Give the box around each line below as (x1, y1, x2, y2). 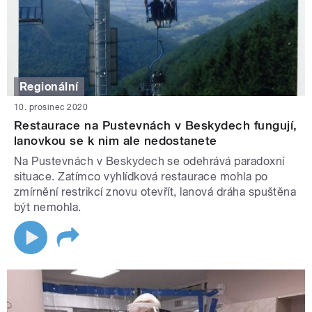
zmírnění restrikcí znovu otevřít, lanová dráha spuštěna (14, 185, 297, 199)
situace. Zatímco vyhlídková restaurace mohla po (14, 170, 268, 184)
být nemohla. (14, 201, 81, 214)
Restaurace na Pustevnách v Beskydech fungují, (14, 118, 297, 133)
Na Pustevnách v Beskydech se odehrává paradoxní (14, 155, 285, 169)
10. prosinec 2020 (14, 102, 88, 113)
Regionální (19, 79, 79, 93)
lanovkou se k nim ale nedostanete (14, 134, 217, 148)
